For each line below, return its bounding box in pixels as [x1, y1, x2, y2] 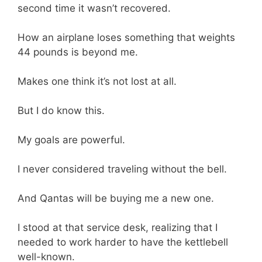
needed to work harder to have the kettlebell [18, 236, 228, 249]
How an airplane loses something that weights [18, 32, 235, 44]
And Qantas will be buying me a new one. [18, 192, 217, 205]
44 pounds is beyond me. [18, 46, 141, 58]
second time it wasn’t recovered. [18, 2, 174, 15]
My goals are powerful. [18, 134, 128, 146]
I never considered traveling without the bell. [18, 163, 230, 175]
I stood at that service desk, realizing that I [18, 222, 218, 234]
